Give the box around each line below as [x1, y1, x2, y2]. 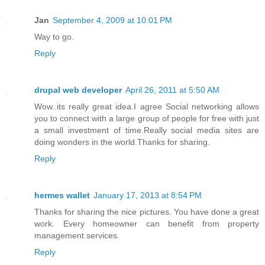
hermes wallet [34, 190, 90, 201]
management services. [34, 231, 119, 241]
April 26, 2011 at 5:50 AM [125, 85, 219, 95]
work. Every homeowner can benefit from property [34, 219, 259, 229]
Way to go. [34, 32, 74, 42]
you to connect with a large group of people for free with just [34, 114, 259, 124]
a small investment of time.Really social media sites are [34, 125, 259, 135]
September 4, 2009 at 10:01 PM [53, 15, 172, 25]
